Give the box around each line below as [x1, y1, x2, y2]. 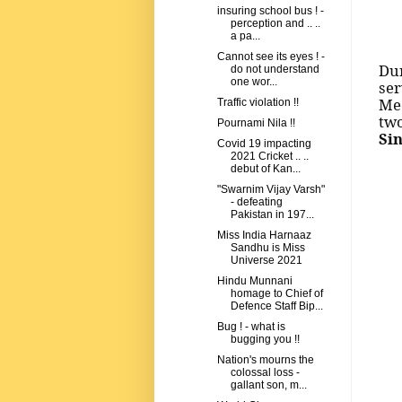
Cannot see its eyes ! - [216, 50, 325, 64]
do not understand [230, 63, 319, 76]
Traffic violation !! [216, 96, 299, 109]
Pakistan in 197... [230, 208, 314, 222]
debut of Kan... [230, 162, 301, 176]
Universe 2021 [230, 254, 302, 267]
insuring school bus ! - [216, 4, 324, 18]
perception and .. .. [230, 17, 320, 31]
